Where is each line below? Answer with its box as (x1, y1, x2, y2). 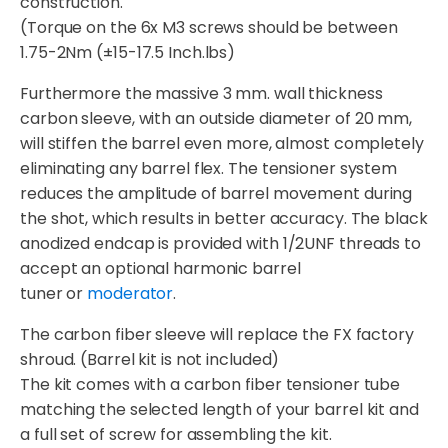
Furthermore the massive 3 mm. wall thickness (20, 81, 383, 105)
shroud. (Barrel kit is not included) (20, 347, 280, 371)
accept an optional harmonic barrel (20, 256, 301, 280)
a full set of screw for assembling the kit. (20, 422, 332, 446)
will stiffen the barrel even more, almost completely (20, 131, 424, 155)
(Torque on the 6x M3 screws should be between (20, 15, 398, 39)
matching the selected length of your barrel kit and (20, 397, 419, 421)
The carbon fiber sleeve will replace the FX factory (20, 322, 414, 346)
